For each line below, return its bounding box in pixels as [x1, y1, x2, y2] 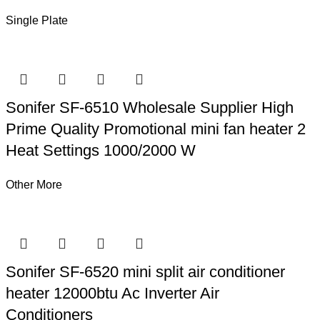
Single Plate [6, 14, 69, 26]
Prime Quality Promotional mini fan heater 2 [6, 120, 306, 138]
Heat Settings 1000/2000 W [6, 141, 196, 159]
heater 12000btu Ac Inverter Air [6, 284, 220, 302]
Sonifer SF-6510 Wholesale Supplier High [6, 99, 294, 116]
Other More [6, 179, 63, 191]
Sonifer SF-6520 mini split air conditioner [6, 263, 286, 281]
